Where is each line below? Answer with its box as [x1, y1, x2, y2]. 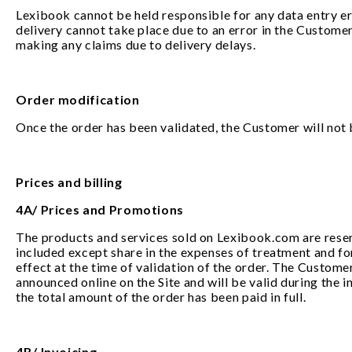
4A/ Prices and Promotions [16, 202, 187, 217]
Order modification [16, 92, 143, 107]
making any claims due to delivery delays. [16, 37, 256, 52]
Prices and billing [16, 174, 123, 189]
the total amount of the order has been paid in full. [16, 289, 306, 304]
